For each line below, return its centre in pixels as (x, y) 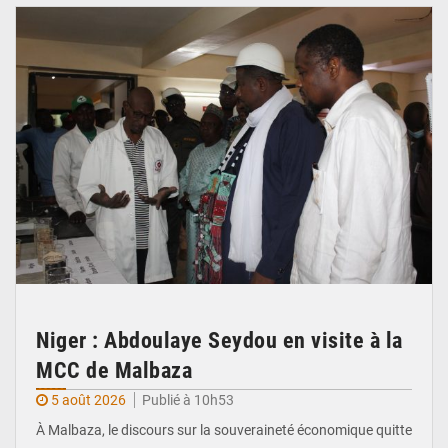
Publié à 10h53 (188, 400)
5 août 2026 (88, 400)
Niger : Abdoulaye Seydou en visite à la (219, 341)
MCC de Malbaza (114, 371)
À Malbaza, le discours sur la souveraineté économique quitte (224, 430)
